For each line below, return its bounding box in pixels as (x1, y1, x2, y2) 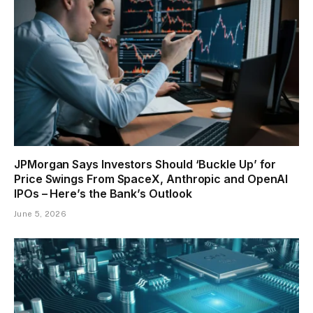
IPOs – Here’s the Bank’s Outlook (14, 187, 192, 201)
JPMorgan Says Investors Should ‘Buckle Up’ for (14, 157, 277, 172)
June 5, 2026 (14, 210, 66, 219)
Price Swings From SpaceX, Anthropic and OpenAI (14, 172, 289, 187)
